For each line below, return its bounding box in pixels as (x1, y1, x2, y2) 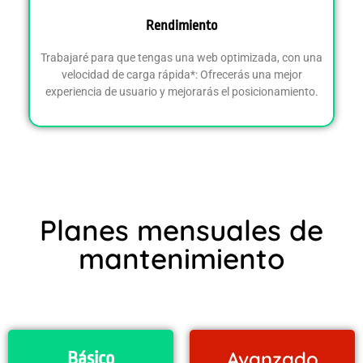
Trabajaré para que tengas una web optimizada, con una (41, 50, 322, 64)
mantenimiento (78, 240, 285, 276)
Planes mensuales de (40, 211, 323, 248)
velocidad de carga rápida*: (61, 67, 200, 81)
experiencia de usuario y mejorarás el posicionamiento (45, 84, 315, 98)
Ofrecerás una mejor (199, 67, 302, 81)
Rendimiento (145, 17, 218, 33)
